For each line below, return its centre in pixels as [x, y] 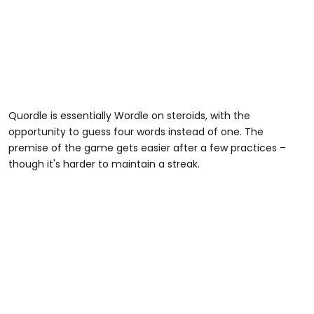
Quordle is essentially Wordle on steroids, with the [129, 115]
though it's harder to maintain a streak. [104, 164]
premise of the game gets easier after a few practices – [147, 148]
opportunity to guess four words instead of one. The [136, 131]
